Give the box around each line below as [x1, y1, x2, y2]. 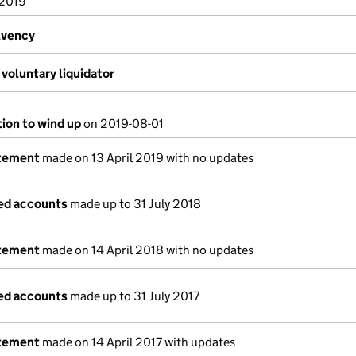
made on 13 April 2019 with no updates [40, 150, 253, 165]
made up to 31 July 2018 [68, 196, 201, 211]
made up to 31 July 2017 [68, 288, 199, 304]
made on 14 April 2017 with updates [40, 335, 235, 350]
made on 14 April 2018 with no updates [40, 242, 253, 257]
